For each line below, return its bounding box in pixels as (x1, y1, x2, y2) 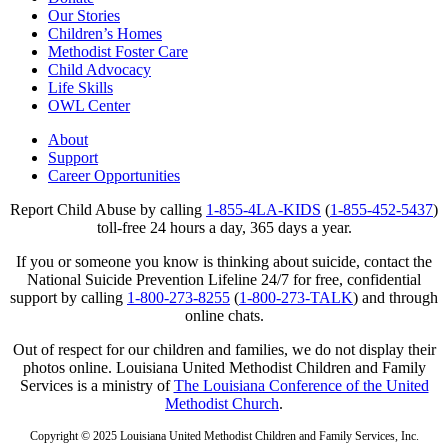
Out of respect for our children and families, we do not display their (12, 340, 436, 358)
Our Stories (48, 6, 120, 24)
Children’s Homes (48, 24, 162, 42)
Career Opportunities (48, 166, 180, 184)
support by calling (10, 288, 127, 306)
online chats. (184, 306, 264, 324)
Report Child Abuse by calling (10, 200, 206, 218)
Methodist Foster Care (48, 42, 188, 60)
